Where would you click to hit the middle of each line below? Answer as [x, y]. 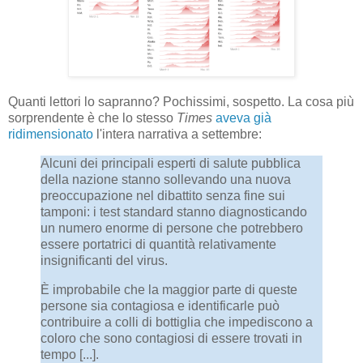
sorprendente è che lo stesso [92, 117]
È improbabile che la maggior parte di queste [169, 289]
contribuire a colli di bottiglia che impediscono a [177, 322]
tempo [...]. [70, 354]
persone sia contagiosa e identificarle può [160, 305]
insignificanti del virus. [104, 260]
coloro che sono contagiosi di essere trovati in [171, 338]
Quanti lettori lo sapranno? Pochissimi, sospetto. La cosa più [181, 101]
